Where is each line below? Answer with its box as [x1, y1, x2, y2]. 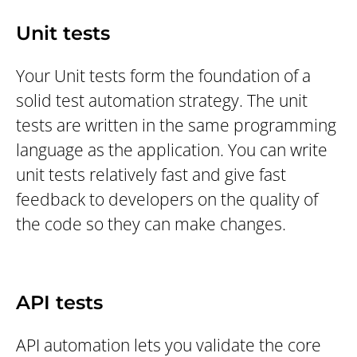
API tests [16, 291, 103, 315]
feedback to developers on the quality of [16, 188, 318, 211]
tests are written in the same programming [16, 114, 336, 137]
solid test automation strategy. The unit [16, 89, 308, 112]
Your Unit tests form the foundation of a [16, 65, 311, 88]
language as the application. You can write [16, 139, 328, 162]
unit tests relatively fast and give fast [16, 163, 286, 186]
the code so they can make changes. [16, 213, 286, 236]
